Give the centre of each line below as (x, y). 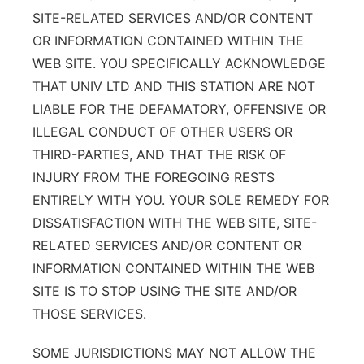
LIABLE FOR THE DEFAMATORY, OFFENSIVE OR (179, 109)
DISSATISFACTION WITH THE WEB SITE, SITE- (175, 223)
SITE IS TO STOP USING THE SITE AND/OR (165, 291)
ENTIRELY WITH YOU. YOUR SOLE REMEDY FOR (181, 200)
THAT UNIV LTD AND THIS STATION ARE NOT (174, 86)
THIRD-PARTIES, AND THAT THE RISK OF (159, 154)
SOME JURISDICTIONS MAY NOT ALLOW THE (174, 353)
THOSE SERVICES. (89, 314)
